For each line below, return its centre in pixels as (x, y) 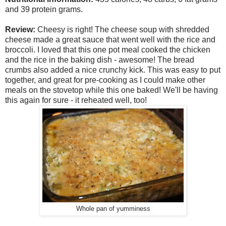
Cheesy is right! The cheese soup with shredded (123, 30)
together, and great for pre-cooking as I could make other (105, 80)
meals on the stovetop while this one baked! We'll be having (111, 90)
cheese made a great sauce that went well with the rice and (110, 40)
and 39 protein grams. (44, 10)
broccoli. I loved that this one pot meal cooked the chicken (108, 50)
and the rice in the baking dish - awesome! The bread (100, 60)
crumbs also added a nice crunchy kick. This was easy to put (113, 70)
